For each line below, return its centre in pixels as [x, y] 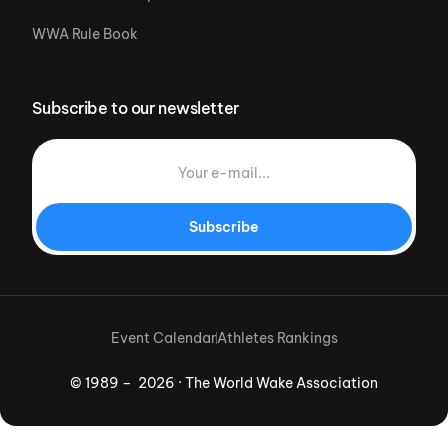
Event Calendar [163, 337]
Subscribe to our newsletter [135, 107]
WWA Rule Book [85, 33]
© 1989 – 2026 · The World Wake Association [224, 382]
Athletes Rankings [277, 337]
